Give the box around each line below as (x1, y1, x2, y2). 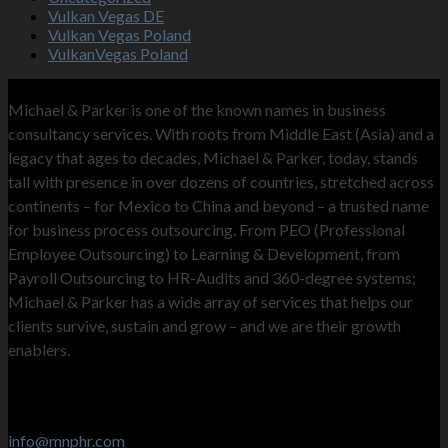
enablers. (8, 340, 70, 359)
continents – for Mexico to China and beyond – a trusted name (8, 196, 429, 215)
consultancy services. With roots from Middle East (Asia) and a (8, 124, 434, 143)
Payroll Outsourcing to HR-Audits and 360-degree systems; (8, 268, 416, 287)
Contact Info (8, 378, 95, 397)
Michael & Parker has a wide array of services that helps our (8, 292, 413, 311)
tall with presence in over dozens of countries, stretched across (8, 172, 434, 191)
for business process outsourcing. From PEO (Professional (8, 220, 405, 239)
